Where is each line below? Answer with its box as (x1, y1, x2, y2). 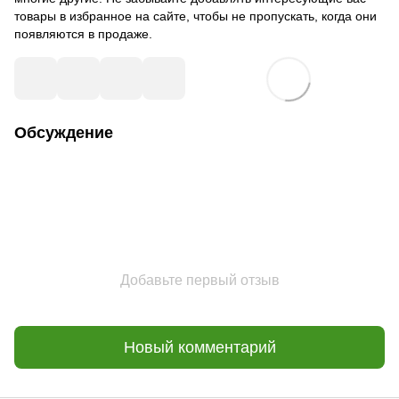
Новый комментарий (123, 338, 276, 356)
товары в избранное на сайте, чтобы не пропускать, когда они (14, 9, 377, 24)
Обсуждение (14, 124, 113, 142)
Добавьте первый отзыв (119, 273, 280, 289)
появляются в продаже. (14, 27, 152, 42)
